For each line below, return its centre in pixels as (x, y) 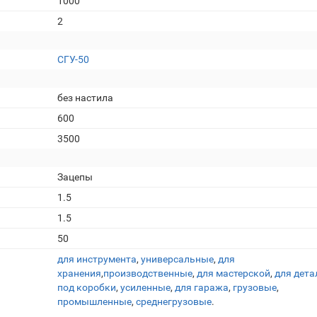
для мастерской (234, 273)
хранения (79, 273)
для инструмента (97, 259)
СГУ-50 (73, 59)
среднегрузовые (174, 301)
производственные (148, 273)
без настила (85, 98)
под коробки (87, 287)
